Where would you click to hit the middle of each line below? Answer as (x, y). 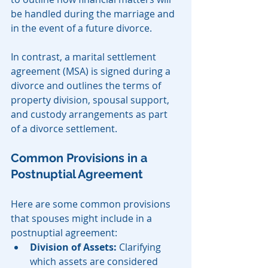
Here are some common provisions (92, 204)
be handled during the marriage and (94, 14)
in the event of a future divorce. (81, 28)
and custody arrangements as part (90, 115)
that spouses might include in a (83, 219)
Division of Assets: (73, 247)
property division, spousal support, (91, 100)
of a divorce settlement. (64, 129)
